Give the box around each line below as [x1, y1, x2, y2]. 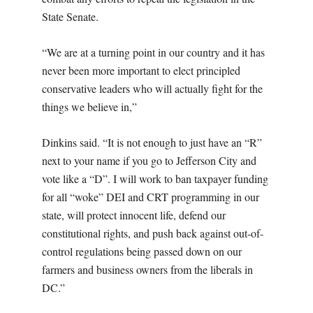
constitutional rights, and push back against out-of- [42, 225, 263, 240]
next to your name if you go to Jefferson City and [42, 152, 256, 168]
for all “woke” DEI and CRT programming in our [42, 189, 259, 204]
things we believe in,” [42, 99, 137, 114]
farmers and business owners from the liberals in [42, 261, 253, 277]
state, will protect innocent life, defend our [42, 207, 226, 222]
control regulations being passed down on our [42, 243, 242, 259]
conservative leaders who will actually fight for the [42, 80, 263, 96]
